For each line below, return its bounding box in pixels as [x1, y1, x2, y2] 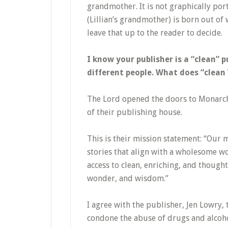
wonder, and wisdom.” [87, 174, 168, 183]
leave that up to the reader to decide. [87, 28, 222, 38]
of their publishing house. [87, 107, 182, 117]
